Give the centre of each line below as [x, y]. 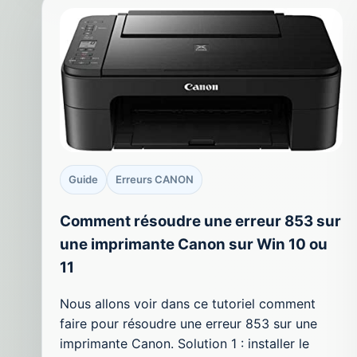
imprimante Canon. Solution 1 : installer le [184, 343]
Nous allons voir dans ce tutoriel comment [188, 303]
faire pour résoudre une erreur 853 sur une [188, 323]
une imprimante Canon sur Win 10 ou [194, 245]
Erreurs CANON [155, 180]
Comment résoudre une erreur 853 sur [200, 222]
